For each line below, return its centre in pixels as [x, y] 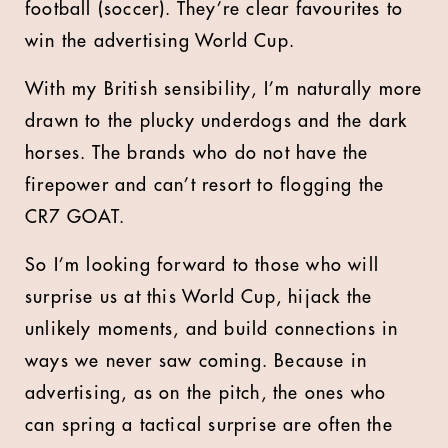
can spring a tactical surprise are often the [209, 425]
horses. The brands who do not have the [197, 153]
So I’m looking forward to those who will [202, 265]
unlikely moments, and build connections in [212, 329]
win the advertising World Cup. [160, 41]
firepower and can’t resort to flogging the [205, 185]
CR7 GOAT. [75, 217]
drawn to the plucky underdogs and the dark [216, 121]
